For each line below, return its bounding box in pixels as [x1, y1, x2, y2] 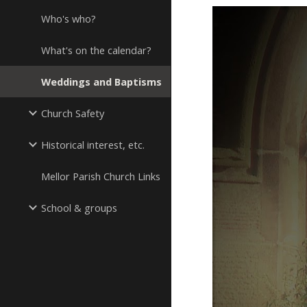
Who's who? [41, 12, 96, 25]
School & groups [41, 201, 117, 214]
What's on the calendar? [41, 43, 151, 57]
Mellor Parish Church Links [41, 169, 160, 183]
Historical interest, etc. [41, 138, 145, 151]
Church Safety [41, 106, 104, 120]
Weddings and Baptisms [41, 75, 162, 88]
